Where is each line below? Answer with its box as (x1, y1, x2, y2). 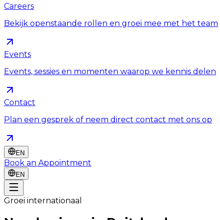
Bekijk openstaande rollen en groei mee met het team (4, 19, 218, 28)
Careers (4, 1, 34, 11)
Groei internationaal (4, 196, 82, 205)
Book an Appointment (4, 158, 91, 167)
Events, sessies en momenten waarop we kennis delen (4, 67, 216, 76)
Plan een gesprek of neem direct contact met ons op (4, 115, 212, 124)
